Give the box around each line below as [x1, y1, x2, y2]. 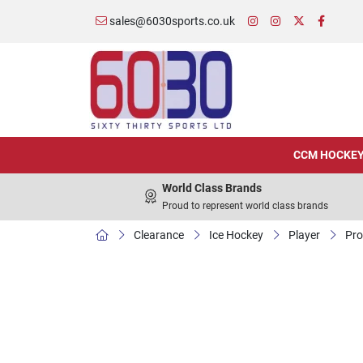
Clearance [134, 228, 184, 241]
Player [288, 228, 320, 241]
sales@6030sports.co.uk [107, 15, 235, 28]
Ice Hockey [209, 228, 263, 241]
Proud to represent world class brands [162, 200, 328, 211]
